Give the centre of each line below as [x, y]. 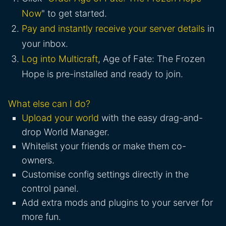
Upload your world [60, 118]
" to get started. [74, 14]
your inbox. [45, 44]
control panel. [50, 189]
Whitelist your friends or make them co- [104, 146]
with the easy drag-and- [151, 118]
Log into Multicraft [60, 59]
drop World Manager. [66, 132]
